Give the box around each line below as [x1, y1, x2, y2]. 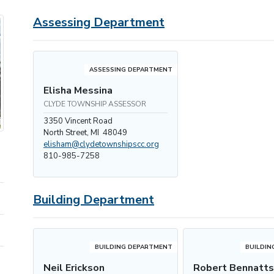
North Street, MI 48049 [43, 127, 127, 138]
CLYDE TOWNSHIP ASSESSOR [43, 99, 146, 109]
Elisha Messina [43, 84, 113, 97]
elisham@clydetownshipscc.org [43, 139, 159, 150]
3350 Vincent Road [43, 116, 113, 127]
